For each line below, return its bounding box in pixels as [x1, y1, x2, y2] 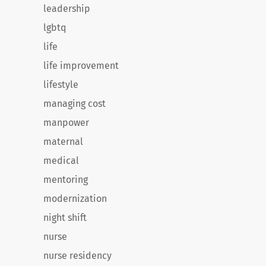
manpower [43, 117, 89, 128]
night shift [43, 212, 87, 223]
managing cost [43, 98, 106, 109]
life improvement [43, 60, 119, 71]
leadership [43, 3, 90, 14]
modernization [43, 193, 107, 204]
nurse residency [43, 250, 112, 261]
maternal [43, 136, 83, 147]
